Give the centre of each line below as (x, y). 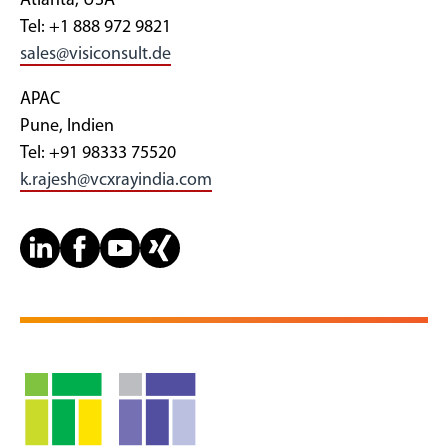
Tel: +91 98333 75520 (98, 153)
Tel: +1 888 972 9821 (95, 27)
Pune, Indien (67, 126)
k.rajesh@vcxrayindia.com (116, 180)
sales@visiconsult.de (95, 54)
